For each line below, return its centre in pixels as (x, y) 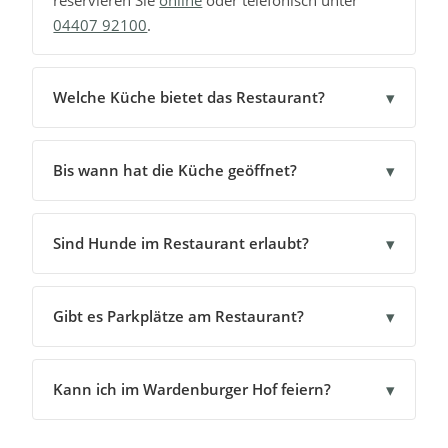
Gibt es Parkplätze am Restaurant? (179, 316)
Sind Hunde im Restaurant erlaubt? (181, 243)
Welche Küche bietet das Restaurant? (189, 97)
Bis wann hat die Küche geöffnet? (175, 170)
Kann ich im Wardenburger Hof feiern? (192, 389)
